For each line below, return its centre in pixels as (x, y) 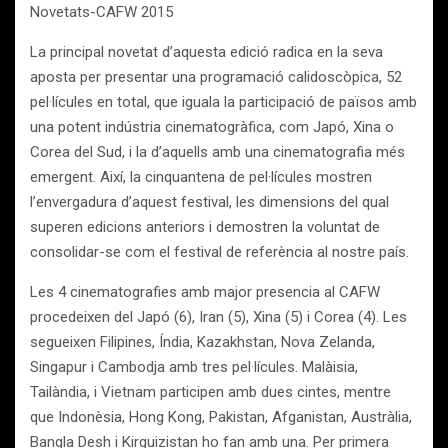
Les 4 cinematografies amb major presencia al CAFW (205, 292)
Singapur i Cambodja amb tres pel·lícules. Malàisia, (194, 367)
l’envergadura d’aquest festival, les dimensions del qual (209, 202)
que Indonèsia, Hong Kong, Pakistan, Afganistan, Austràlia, (221, 417)
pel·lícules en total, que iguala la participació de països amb (223, 102)
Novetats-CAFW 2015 (101, 12)
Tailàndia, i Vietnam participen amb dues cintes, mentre (210, 392)
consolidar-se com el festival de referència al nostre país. (219, 252)
